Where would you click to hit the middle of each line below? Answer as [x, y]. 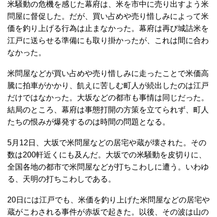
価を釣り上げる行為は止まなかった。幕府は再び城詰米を [108, 28]
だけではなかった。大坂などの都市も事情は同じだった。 [108, 97]
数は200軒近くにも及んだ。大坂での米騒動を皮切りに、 [107, 155]
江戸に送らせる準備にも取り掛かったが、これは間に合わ [108, 40]
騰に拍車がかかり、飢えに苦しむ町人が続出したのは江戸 [108, 85]
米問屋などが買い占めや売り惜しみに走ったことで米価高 [108, 73]
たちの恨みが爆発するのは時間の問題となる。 [89, 122]
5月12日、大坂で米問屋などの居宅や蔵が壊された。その [107, 142]
